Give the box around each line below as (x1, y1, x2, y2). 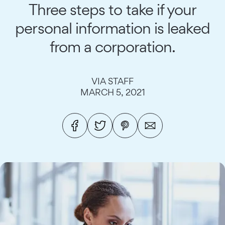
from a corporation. (49, 37, 176, 56)
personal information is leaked (15, 19, 210, 37)
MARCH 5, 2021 (80, 87, 145, 97)
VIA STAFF (91, 76, 134, 86)
